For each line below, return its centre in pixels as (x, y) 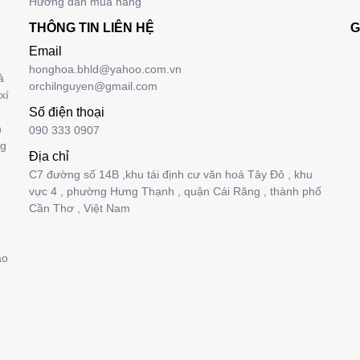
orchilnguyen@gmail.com (93, 86)
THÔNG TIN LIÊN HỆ (92, 28)
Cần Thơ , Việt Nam (80, 208)
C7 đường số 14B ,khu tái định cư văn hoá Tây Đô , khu (171, 174)
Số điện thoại (67, 112)
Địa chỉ (49, 156)
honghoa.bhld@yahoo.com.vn (105, 69)
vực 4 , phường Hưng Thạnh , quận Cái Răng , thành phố (175, 191)
